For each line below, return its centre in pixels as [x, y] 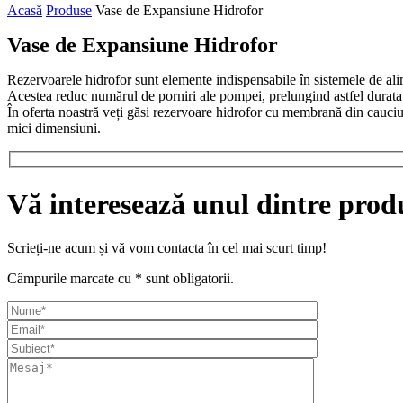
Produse [69, 10]
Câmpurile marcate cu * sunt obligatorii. [121, 279]
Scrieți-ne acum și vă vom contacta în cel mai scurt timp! [167, 248]
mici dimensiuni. [54, 128]
